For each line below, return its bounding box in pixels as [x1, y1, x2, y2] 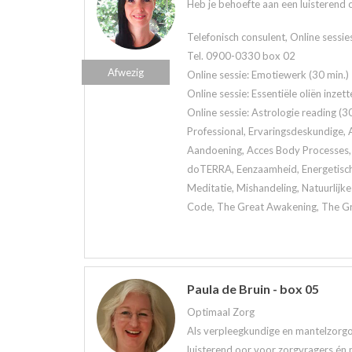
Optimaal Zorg [187, 306, 255, 319]
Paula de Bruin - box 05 [187, 281, 319, 297]
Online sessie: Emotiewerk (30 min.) [187, 68, 349, 82]
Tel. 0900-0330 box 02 [187, 49, 295, 63]
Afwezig [108, 65, 144, 79]
